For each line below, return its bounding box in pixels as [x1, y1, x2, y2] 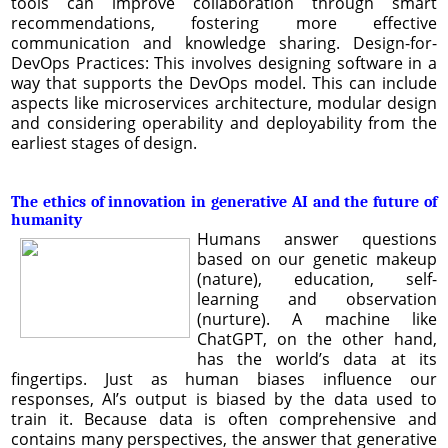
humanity [11, 210, 82, 229]
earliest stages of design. [11, 131, 197, 154]
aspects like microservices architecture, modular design [11, 91, 437, 114]
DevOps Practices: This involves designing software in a [11, 51, 437, 74]
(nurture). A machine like [196, 307, 437, 330]
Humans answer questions [196, 227, 437, 250]
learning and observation [196, 287, 437, 310]
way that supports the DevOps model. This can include [11, 71, 437, 94]
